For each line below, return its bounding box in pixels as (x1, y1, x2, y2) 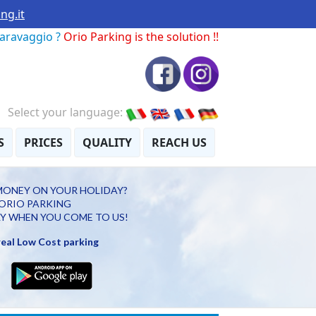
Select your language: (8, 104, 126, 121)
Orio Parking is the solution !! (63, 29, 219, 44)
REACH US (152, 135, 207, 150)
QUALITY (83, 135, 132, 150)
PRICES (24, 135, 63, 150)
